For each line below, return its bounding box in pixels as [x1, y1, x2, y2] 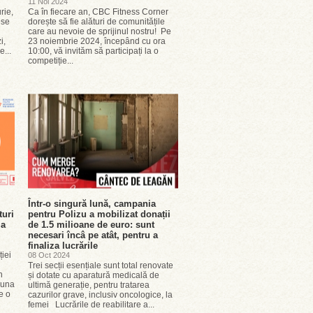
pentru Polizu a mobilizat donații [28, 209, 170, 219]
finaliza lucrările [28, 240, 98, 251]
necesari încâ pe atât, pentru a [28, 230, 158, 240]
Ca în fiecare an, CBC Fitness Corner [28, 7, 168, 17]
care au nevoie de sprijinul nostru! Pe [28, 27, 171, 36]
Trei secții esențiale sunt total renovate [28, 261, 173, 270]
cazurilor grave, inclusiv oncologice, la [28, 290, 173, 300]
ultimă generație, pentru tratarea [28, 280, 150, 290]
